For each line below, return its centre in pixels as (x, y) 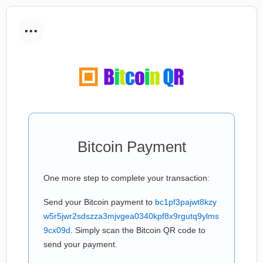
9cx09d (57, 230)
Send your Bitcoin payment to (99, 202)
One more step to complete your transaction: (127, 178)
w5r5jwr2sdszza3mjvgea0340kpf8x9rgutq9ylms (131, 216)
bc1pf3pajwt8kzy (186, 202)
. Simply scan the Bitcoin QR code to (138, 230)
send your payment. (80, 244)
